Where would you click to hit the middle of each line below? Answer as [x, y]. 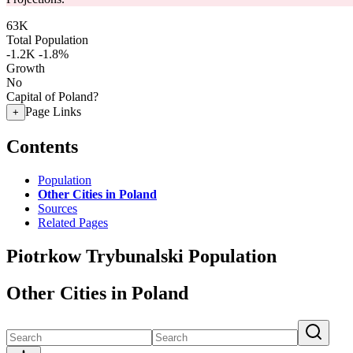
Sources [58, 208]
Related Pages [73, 222]
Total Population [47, 40]
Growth [26, 68]
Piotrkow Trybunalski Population [141, 256]
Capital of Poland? [52, 97]
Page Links [53, 111]
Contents [42, 146]
